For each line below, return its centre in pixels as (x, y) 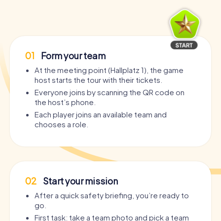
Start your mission (80, 181)
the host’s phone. (65, 102)
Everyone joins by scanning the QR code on (110, 92)
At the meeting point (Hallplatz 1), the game (109, 70)
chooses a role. (61, 124)
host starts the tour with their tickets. (98, 80)
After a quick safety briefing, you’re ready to (112, 195)
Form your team (73, 56)
